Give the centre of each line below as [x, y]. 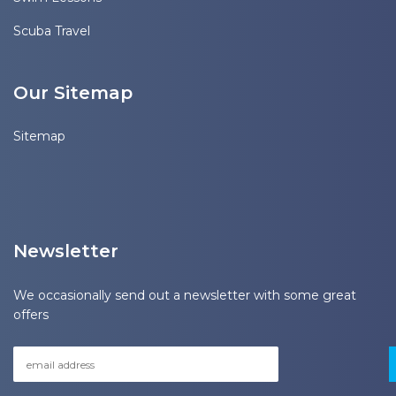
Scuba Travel [52, 31]
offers [31, 315]
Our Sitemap [73, 93]
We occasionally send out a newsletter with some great [185, 295]
